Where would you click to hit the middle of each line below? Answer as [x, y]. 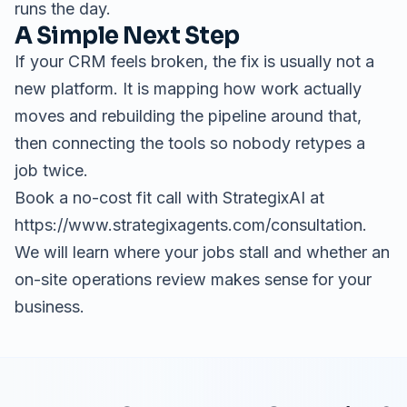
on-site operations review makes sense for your [193, 279]
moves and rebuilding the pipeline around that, [188, 116]
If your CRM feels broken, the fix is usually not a [194, 61]
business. [50, 307]
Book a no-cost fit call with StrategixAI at [169, 198]
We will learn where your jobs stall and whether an [202, 252]
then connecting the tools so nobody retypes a [190, 143]
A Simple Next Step [127, 35]
